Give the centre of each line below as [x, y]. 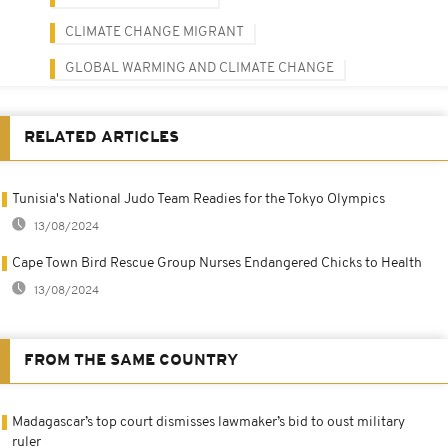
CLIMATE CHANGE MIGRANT [154, 32]
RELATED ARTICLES [101, 137]
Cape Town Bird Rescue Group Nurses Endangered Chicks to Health [217, 263]
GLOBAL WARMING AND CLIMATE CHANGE [199, 68]
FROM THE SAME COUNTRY [131, 360]
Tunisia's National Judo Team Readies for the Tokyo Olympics [198, 199]
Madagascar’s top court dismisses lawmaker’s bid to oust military [208, 422]
